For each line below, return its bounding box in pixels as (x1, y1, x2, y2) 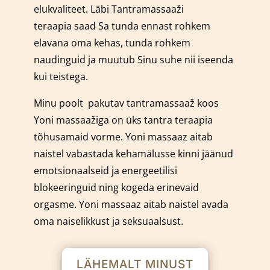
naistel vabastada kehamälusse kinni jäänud (33, 146, 233, 160)
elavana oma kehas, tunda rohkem (33, 36, 190, 49)
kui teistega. (33, 69, 88, 83)
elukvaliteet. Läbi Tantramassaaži (33, 2, 184, 16)
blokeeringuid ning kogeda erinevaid (33, 180, 199, 194)
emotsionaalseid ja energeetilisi (33, 163, 177, 177)
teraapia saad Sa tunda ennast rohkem (33, 19, 210, 33)
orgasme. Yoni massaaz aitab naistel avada (33, 197, 231, 211)
